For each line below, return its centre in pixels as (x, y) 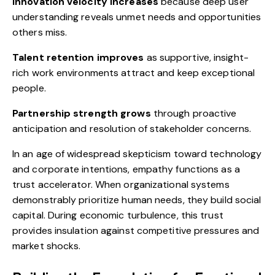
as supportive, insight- (196, 58)
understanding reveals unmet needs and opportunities (137, 17)
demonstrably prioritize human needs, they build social (137, 200)
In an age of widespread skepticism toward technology (137, 154)
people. (29, 88)
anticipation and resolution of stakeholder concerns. (132, 129)
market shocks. (47, 246)
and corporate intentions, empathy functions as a (126, 169)
